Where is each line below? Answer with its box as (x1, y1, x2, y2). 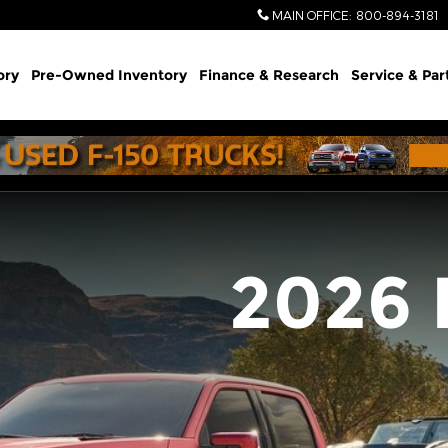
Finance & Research (199, 66, 339, 84)
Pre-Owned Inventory (31, 66, 187, 84)
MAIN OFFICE (272, 8, 349, 22)
